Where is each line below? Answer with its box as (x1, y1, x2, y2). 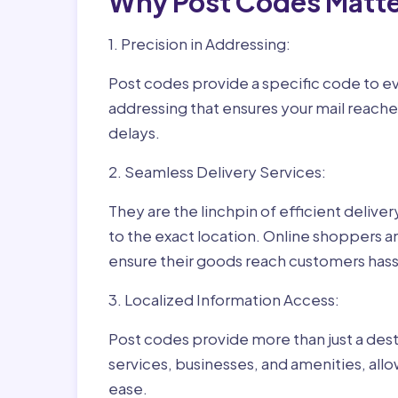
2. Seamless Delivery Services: (108, 162, 326, 181)
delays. (108, 123, 160, 142)
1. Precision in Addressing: (108, 34, 291, 53)
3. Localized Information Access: (108, 290, 339, 309)
